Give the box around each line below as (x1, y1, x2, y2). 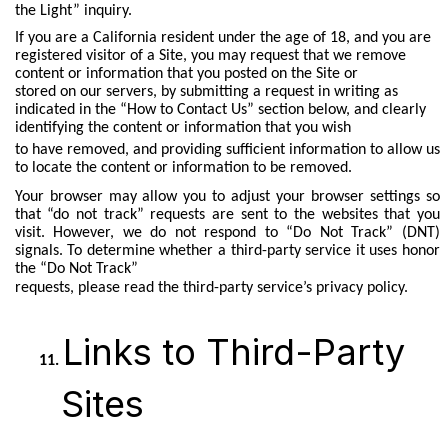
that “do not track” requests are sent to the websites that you (14, 206, 440, 223)
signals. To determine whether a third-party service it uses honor (14, 242, 440, 259)
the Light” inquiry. (14, 3, 132, 19)
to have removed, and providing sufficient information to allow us (14, 142, 440, 159)
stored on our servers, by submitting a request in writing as (14, 84, 398, 101)
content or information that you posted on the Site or (14, 66, 358, 83)
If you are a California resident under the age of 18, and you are (14, 30, 431, 47)
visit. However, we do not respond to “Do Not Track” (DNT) (14, 224, 440, 241)
